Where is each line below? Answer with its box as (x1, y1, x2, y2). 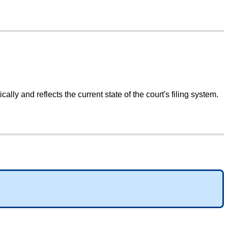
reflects (37, 90, 63, 99)
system (191, 90, 216, 99)
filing (172, 90, 189, 99)
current (78, 90, 103, 99)
